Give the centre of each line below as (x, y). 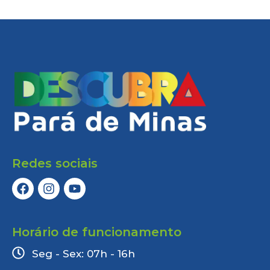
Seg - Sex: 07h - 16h (83, 253)
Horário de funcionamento (97, 232)
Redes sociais (55, 163)
